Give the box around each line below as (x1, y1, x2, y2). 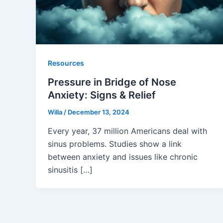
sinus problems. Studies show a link (48, 138, 182, 149)
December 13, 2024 (68, 108, 129, 116)
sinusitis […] (48, 164, 93, 175)
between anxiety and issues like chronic (48, 151, 198, 162)
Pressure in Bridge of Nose (48, 76, 176, 89)
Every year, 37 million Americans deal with (48, 125, 207, 136)
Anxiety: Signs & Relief (48, 89, 156, 102)
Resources (48, 59, 84, 68)
